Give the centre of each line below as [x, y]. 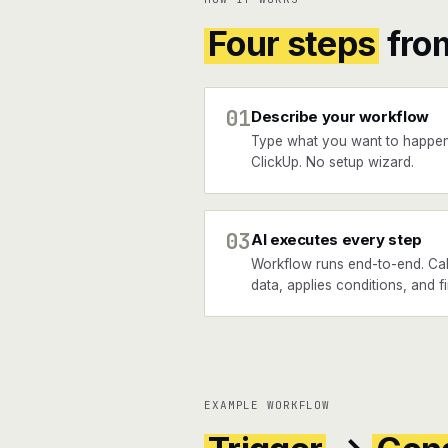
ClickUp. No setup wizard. [332, 162]
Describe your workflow [340, 116]
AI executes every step [336, 239]
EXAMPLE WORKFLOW [267, 405]
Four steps [292, 43]
